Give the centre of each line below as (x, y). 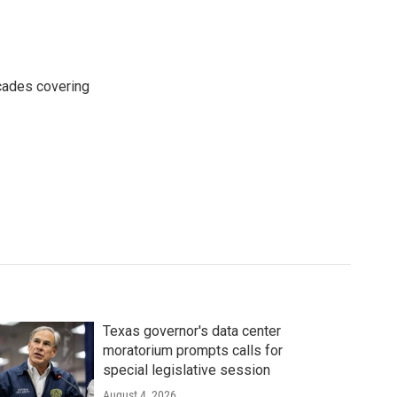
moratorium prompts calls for (192, 350)
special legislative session (186, 370)
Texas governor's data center (191, 331)
